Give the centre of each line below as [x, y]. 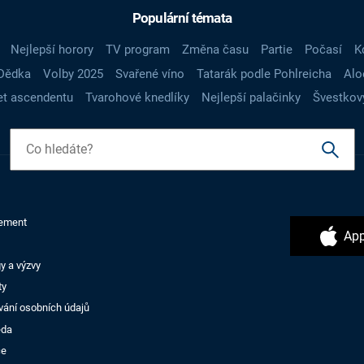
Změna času [215, 50]
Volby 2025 [73, 74]
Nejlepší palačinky [251, 98]
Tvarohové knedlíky [137, 98]
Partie [276, 50]
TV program [137, 50]
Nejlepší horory [52, 50]
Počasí [323, 50]
